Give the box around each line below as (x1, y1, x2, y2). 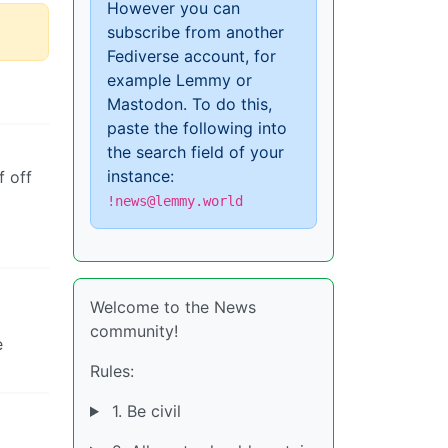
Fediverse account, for (107, 46, 276, 66)
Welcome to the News (90, 297, 256, 317)
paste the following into (107, 118, 287, 138)
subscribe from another (107, 22, 284, 42)
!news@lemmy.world (107, 193, 243, 209)
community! (90, 321, 178, 341)
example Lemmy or (107, 70, 252, 90)
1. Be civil (106, 401, 181, 421)
